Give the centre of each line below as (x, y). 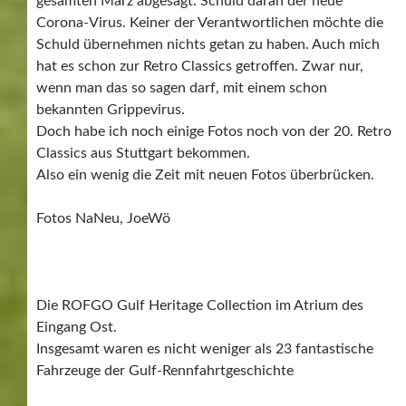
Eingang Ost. (77, 327)
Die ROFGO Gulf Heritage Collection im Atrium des (200, 305)
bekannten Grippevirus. (111, 109)
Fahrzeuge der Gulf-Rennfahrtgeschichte (165, 370)
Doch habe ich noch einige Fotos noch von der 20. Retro (214, 131)
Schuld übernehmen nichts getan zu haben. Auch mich (208, 44)
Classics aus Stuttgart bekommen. (143, 153)
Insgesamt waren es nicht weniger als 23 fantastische (205, 348)
